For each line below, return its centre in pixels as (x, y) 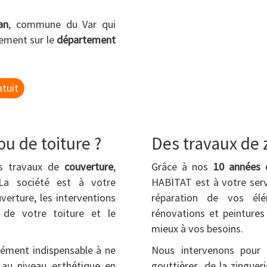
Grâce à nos (182, 167)
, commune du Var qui (62, 24)
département (86, 40)
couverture (89, 167)
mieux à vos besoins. (197, 229)
